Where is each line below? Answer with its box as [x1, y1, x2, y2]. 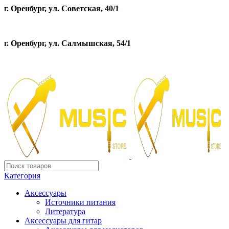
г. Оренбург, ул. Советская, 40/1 [4, 4, 119, 13]
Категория [4, 171, 40, 180]
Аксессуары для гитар [25, 216, 102, 225]
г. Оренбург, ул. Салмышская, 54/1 [4, 39, 131, 48]
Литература [45, 207, 85, 216]
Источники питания [45, 198, 116, 207]
